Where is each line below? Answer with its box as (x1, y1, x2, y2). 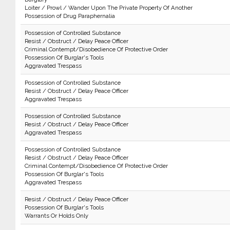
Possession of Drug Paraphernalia (24, 12, 115, 20)
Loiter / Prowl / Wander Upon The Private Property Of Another (24, 4, 193, 11)
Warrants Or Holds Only (24, 212, 88, 219)
